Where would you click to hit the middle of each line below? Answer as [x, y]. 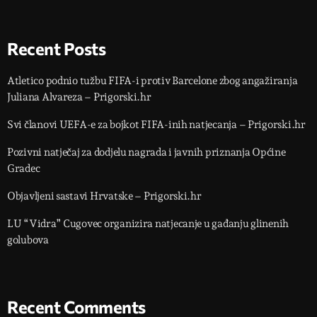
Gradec [24, 169]
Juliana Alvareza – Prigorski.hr [79, 97]
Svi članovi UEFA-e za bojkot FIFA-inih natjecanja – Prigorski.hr [156, 125]
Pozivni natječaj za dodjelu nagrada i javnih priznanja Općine [146, 152]
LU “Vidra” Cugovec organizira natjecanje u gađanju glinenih [148, 224]
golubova [28, 240]
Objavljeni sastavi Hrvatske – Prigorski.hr [104, 196]
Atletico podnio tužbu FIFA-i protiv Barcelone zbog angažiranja [152, 81]
